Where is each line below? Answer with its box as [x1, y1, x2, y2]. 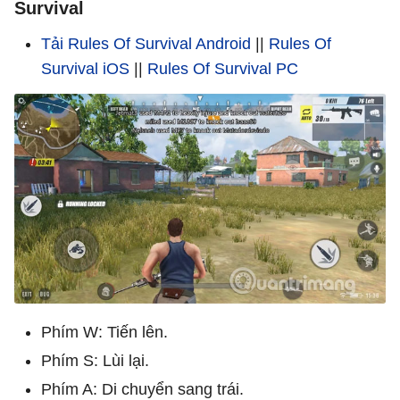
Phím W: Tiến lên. [41, 322, 168, 341]
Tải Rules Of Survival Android [41, 35, 251, 53]
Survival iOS [41, 60, 129, 78]
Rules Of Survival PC [147, 60, 298, 78]
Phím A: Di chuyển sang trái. [41, 379, 244, 398]
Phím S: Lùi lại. [41, 351, 149, 370]
